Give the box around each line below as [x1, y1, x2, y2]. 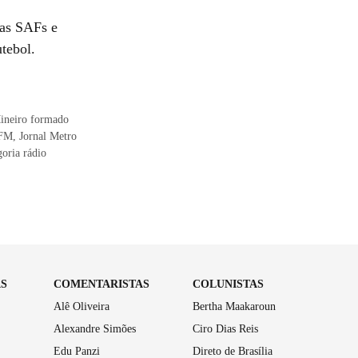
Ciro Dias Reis [193, 322, 259, 335]
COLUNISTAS [193, 277, 265, 290]
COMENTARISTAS [53, 277, 149, 290]
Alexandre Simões [53, 322, 136, 335]
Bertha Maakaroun [193, 300, 276, 312]
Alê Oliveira [53, 300, 109, 312]
